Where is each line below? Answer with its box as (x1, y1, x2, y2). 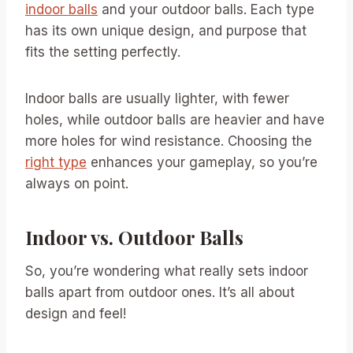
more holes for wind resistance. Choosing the (25, 132, 312, 149)
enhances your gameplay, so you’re (87, 154, 318, 170)
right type (25, 154, 87, 170)
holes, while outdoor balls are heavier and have (25, 111, 325, 128)
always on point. (25, 175, 128, 191)
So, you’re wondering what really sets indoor (25, 262, 308, 279)
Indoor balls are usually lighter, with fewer (25, 90, 289, 106)
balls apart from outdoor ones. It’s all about (25, 284, 295, 300)
